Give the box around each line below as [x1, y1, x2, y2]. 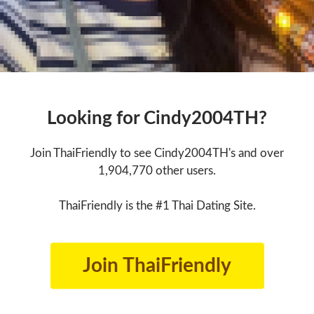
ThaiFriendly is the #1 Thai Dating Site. [58, 200, 256, 212]
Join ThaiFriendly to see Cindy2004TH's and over [30, 147, 284, 160]
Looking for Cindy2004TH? [47, 109, 267, 128]
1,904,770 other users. [98, 165, 216, 177]
